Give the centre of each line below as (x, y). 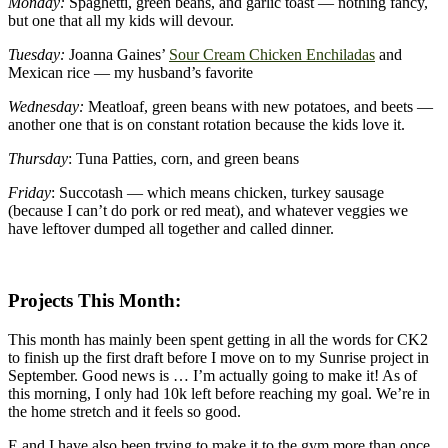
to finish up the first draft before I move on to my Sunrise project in (218, 358)
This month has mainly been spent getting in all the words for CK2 (218, 340)
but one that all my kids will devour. (121, 20)
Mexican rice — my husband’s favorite (130, 72)
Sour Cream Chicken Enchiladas (272, 54)
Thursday (38, 158)
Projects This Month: (94, 301)
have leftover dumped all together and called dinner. (171, 228)
